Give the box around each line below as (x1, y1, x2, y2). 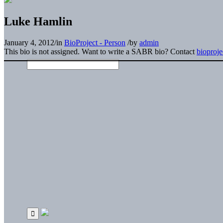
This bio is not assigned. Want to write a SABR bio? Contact (4, 47, 197, 56)
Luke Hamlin (4, 14, 72, 28)
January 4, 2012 (4, 38, 54, 47)
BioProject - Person (64, 38, 125, 47)
